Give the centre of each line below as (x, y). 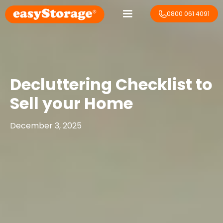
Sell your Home (71, 103)
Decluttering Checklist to (111, 84)
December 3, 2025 (46, 126)
